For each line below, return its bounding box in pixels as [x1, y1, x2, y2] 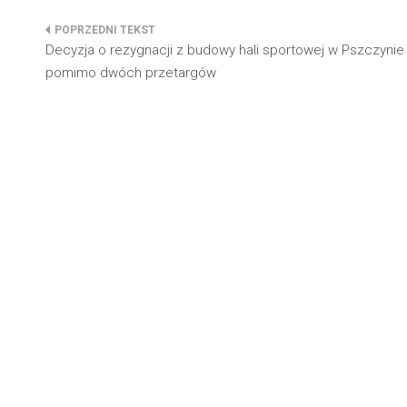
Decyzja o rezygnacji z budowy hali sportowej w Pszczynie [45, 42, 404, 59]
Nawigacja [45, 22, 169, 54]
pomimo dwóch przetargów [45, 65, 216, 82]
